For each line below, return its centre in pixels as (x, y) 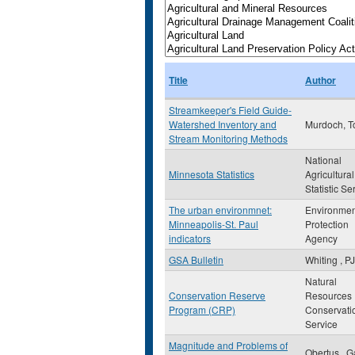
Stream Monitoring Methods (228, 138)
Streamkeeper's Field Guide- (230, 110)
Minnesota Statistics (212, 174)
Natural (321, 281)
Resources (328, 295)
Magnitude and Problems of (228, 345)
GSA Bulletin (196, 260)
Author (321, 80)
